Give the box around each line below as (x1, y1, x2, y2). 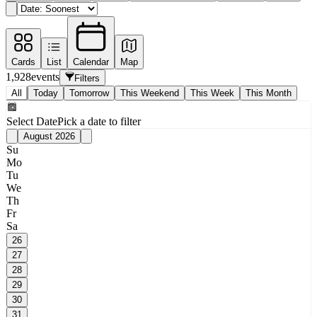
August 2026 (23, 130, 75, 142)
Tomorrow (69, 87, 109, 98)
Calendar (73, 57, 109, 68)
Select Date (6, 115, 57, 127)
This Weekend (120, 87, 179, 98)
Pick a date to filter (57, 115, 141, 127)
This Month (246, 87, 292, 98)
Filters (74, 72, 100, 83)
